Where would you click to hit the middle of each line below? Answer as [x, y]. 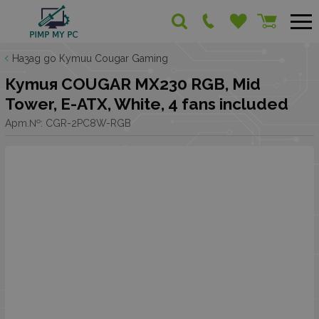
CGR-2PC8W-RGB [88, 123]
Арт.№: [25, 123]
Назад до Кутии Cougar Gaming [90, 58]
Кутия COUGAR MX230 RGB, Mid [133, 84]
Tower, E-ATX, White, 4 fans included [147, 104]
